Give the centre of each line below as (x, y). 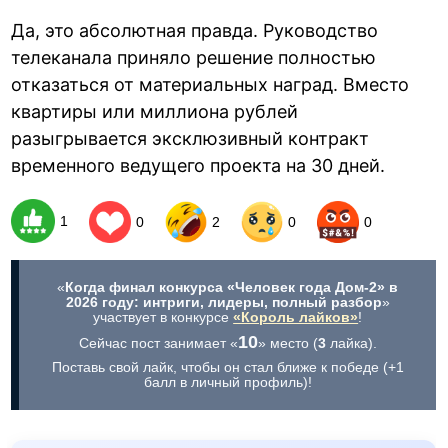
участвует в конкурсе (163, 317)
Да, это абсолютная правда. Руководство (195, 31)
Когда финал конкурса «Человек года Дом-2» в (232, 287)
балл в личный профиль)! (227, 382)
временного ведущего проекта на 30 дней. (198, 166)
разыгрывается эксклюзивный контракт (190, 139)
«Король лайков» (296, 317)
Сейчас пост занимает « (158, 343)
